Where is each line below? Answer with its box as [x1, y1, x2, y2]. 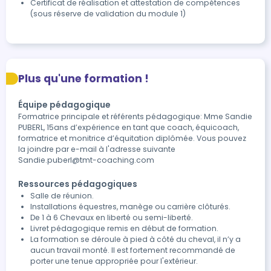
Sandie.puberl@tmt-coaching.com [18, 155, 154, 165]
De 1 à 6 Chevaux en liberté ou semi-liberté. [30, 212, 193, 223]
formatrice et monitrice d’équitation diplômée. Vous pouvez [18, 133, 246, 143]
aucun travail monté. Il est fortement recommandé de [30, 245, 235, 255]
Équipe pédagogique [18, 99, 111, 111]
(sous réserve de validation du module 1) [30, 8, 186, 19]
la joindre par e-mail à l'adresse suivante [18, 144, 175, 154]
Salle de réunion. [30, 191, 94, 201]
